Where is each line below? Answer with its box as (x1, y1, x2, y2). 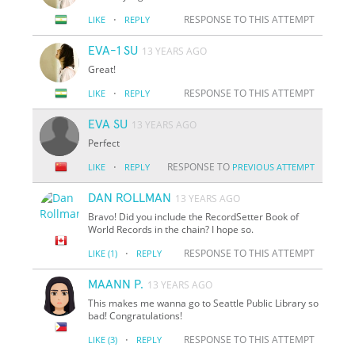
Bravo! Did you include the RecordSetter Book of (88, 209, 300, 223)
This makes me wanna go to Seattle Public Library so (88, 296, 319, 310)
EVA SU (88, 117, 128, 131)
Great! (88, 62, 116, 76)
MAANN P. (88, 277, 144, 291)
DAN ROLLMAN (88, 191, 172, 204)
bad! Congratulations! (88, 308, 183, 323)
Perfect (88, 136, 120, 150)
